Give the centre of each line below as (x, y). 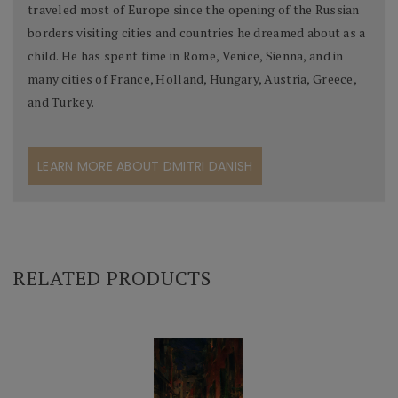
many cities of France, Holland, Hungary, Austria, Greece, (192, 79)
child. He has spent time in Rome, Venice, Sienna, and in (186, 56)
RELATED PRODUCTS (112, 278)
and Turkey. (61, 102)
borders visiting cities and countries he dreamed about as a (197, 33)
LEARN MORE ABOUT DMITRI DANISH (145, 167)
